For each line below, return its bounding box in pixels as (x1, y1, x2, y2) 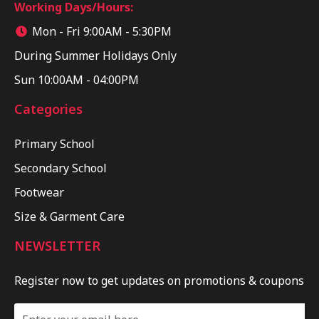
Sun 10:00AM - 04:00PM (14, 71, 139, 88)
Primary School (14, 135, 95, 152)
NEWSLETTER (14, 236, 100, 254)
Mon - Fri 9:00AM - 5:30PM (32, 23, 172, 39)
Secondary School (14, 159, 107, 176)
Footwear (14, 184, 64, 200)
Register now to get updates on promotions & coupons (14, 272, 304, 288)
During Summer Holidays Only (14, 47, 177, 63)
